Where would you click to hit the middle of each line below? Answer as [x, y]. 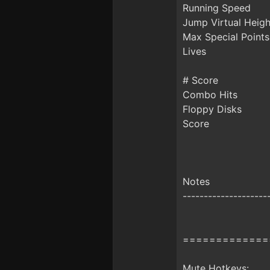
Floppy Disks [212, 109]
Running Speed [217, 8]
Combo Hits [210, 95]
